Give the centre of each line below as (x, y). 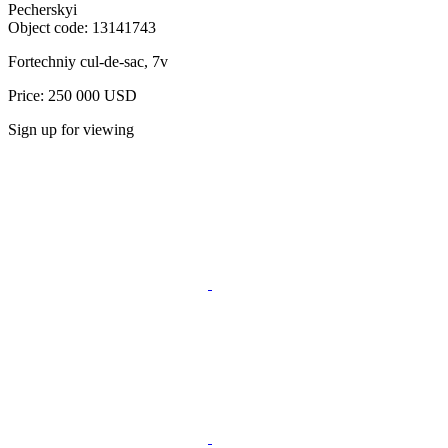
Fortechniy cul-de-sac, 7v (88, 61)
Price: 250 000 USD (72, 95)
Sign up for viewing (71, 129)
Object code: (50, 27)
